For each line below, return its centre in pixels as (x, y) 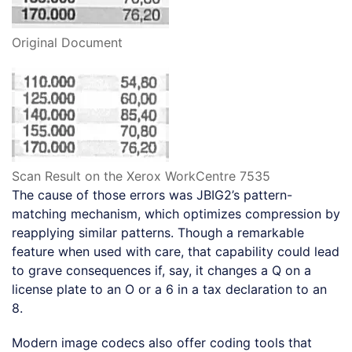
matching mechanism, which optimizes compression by (176, 214)
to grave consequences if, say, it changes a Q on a (161, 271)
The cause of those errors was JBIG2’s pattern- (152, 195)
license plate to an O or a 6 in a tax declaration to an (169, 290)
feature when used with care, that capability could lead (176, 252)
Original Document (67, 43)
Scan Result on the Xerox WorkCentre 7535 (141, 176)
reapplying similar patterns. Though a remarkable (158, 233)
